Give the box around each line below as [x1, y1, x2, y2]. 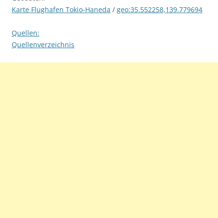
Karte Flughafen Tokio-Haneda [12, 5, 110, 15]
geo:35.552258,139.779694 [117, 5, 202, 15]
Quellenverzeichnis [12, 40, 74, 50]
